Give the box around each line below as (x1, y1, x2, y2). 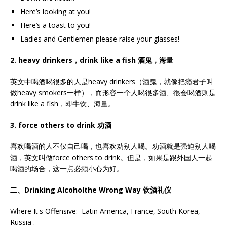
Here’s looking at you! (20, 7, 91, 16)
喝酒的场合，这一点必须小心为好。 (10, 164, 124, 173)
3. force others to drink (10, 120, 97, 130)
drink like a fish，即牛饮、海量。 (10, 99, 115, 108)
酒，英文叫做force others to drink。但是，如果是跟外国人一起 (10, 153, 212, 162)
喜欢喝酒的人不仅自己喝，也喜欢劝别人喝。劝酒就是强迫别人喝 (10, 141, 216, 151)
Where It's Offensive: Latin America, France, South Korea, (10, 206, 200, 216)
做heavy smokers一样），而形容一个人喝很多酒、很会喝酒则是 (10, 88, 216, 97)
